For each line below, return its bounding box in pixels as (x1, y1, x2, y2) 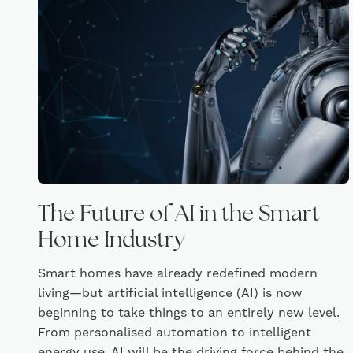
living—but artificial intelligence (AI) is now (38, 285, 303, 301)
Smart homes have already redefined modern (38, 266, 318, 281)
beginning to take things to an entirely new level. (38, 305, 340, 321)
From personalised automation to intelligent (38, 325, 311, 340)
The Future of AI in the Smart (38, 204, 320, 226)
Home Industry (38, 230, 185, 252)
